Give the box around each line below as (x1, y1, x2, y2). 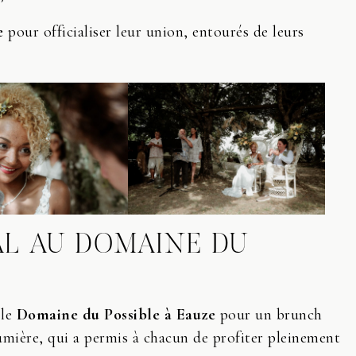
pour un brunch (215, 304, 323, 324)
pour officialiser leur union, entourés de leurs (3, 22, 304, 42)
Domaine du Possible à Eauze (16, 304, 215, 324)
